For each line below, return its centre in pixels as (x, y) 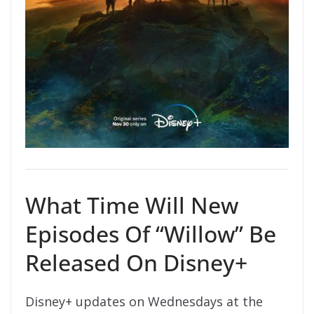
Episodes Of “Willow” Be (151, 234)
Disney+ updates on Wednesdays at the (144, 302)
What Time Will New (132, 205)
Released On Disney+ (136, 263)
